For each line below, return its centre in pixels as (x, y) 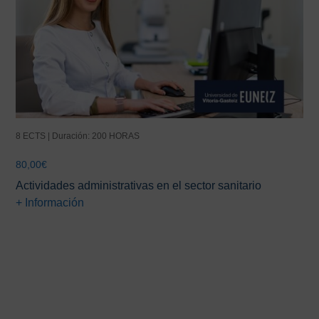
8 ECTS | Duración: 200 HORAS (78, 136)
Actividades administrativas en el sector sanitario (139, 186)
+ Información (50, 203)
